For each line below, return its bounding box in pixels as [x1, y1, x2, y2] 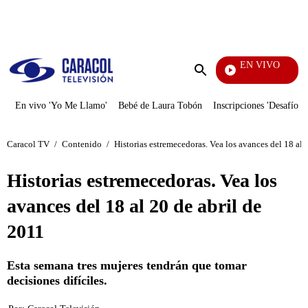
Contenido [62, 138, 102, 149]
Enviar [200, 78, 229, 89]
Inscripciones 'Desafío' [213, 100, 300, 111]
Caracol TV [7, 138, 49, 149]
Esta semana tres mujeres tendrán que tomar [7, 258, 247, 272]
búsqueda [200, 90, 241, 102]
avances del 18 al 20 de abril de [7, 195, 261, 217]
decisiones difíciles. [7, 274, 107, 287]
